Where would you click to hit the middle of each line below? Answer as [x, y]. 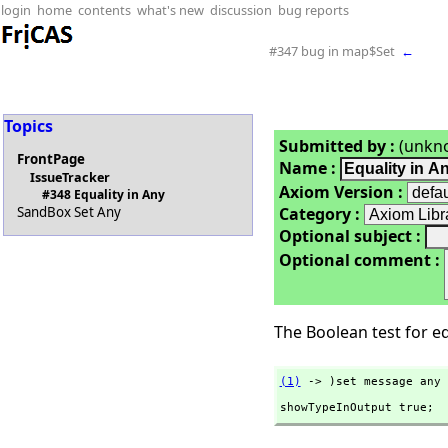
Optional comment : [359, 260]
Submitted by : [336, 146]
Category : [319, 214]
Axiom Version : [340, 192]
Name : [307, 168]
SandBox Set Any [69, 212]
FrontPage [51, 159]
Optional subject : [349, 236]
